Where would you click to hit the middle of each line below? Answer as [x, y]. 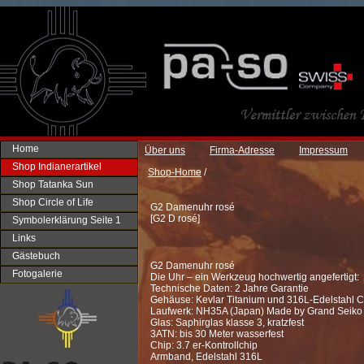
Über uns [165, 150]
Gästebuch [36, 256]
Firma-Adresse [242, 150]
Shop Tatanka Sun [53, 184]
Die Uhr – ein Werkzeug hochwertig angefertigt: [255, 277]
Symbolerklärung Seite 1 [67, 220]
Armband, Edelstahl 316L [206, 357]
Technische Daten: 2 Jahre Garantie [230, 288]
